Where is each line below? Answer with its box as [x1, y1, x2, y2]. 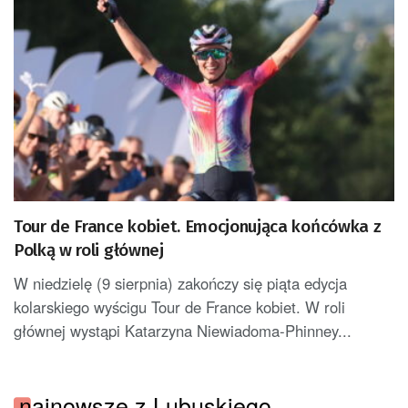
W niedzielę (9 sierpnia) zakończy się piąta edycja [14, 272, 347, 295]
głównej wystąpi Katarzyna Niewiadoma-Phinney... [14, 320, 352, 342]
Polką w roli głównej [14, 240, 164, 261]
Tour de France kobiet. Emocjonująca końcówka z [14, 216, 382, 238]
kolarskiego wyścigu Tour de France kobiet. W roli [14, 296, 345, 319]
